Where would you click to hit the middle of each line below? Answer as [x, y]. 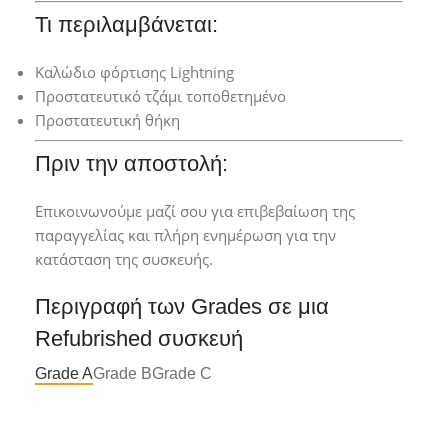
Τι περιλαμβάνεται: [126, 25]
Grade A [64, 373]
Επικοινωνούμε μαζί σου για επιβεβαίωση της [195, 211]
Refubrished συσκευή [139, 338]
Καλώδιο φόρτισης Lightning [134, 72]
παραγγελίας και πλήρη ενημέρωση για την [185, 235]
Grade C [182, 373]
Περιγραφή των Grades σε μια [182, 307]
